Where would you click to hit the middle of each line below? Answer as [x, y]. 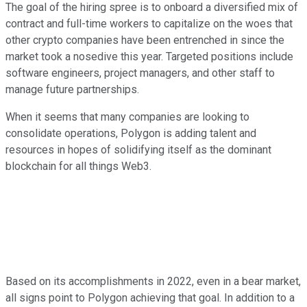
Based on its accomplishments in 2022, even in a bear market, [153, 282]
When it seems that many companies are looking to [127, 117]
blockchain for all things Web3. [80, 167]
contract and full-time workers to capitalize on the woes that [149, 24]
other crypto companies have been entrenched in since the [145, 40]
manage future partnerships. [72, 90]
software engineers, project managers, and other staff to [140, 73]
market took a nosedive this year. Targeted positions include [149, 57]
